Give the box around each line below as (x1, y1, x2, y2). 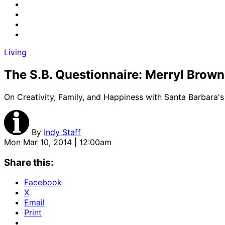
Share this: (4, 156, 54, 168)
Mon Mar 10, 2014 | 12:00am (4, 137, 111, 147)
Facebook (24, 177, 62, 188)
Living (4, 47, 27, 57)
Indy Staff (44, 127, 81, 137)
